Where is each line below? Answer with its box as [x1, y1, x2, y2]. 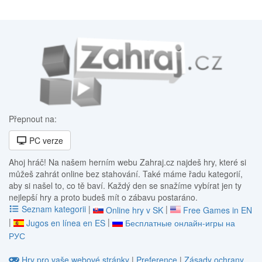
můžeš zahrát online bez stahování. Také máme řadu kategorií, [9, 167, 243, 180]
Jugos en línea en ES [26, 217, 105, 229]
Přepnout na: [9, 112, 57, 125]
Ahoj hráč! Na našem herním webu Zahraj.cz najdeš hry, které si [9, 156, 246, 168]
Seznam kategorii [19, 202, 88, 215]
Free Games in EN [182, 204, 252, 216]
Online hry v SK [105, 204, 163, 216]
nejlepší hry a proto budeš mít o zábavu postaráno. [9, 191, 198, 203]
